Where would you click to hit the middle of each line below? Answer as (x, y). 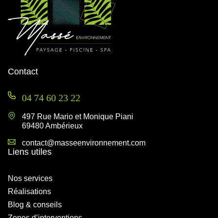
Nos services (30, 179)
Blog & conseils (35, 205)
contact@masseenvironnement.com (84, 143)
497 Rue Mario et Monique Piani (79, 117)
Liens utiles (30, 152)
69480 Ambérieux (52, 126)
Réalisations (29, 192)
